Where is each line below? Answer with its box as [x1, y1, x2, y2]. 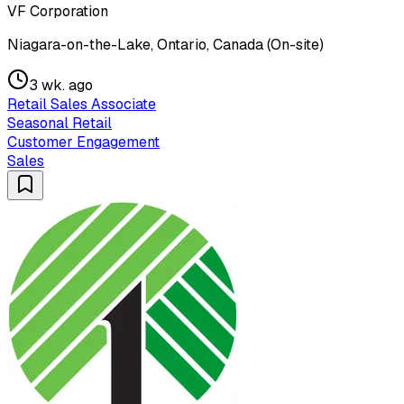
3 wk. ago [29, 75, 93, 95]
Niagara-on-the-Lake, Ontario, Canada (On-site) [7, 34, 324, 54]
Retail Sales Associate [7, 94, 156, 114]
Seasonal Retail [7, 113, 112, 133]
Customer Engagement [7, 132, 160, 151]
